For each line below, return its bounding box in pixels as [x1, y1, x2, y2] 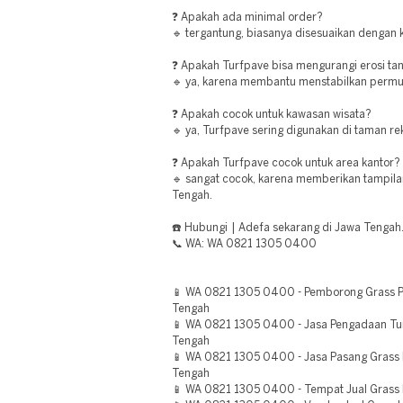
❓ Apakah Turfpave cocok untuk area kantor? [172, 158, 400, 168]
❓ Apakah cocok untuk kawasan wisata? [172, 110, 372, 120]
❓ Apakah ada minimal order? [172, 13, 323, 22]
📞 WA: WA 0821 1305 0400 [172, 239, 317, 249]
